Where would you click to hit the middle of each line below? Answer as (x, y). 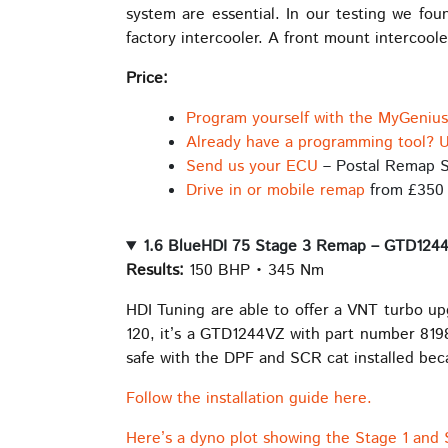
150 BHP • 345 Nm (254, 271)
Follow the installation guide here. (249, 399)
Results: (155, 271)
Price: (147, 79)
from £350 (404, 191)
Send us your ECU (252, 167)
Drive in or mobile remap (275, 191)
